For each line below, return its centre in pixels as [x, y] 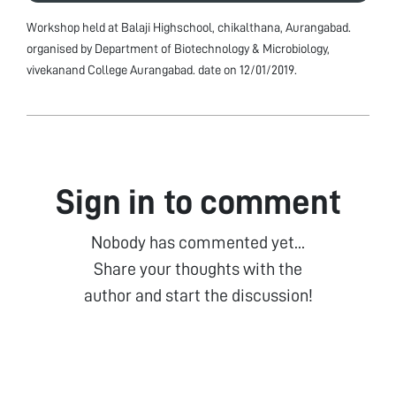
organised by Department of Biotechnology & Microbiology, [178, 48]
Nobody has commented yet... [198, 242]
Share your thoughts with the [198, 268]
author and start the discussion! [198, 295]
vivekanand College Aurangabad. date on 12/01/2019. [162, 69]
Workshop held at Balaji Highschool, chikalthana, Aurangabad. [189, 27]
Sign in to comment [198, 202]
